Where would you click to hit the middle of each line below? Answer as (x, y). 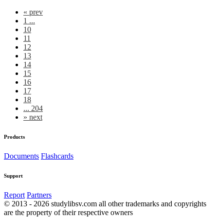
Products (14, 136)
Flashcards (57, 156)
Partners (39, 195)
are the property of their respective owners (68, 212)
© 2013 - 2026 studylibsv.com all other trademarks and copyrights (105, 203)
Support (13, 175)
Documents (21, 156)
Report (14, 195)
